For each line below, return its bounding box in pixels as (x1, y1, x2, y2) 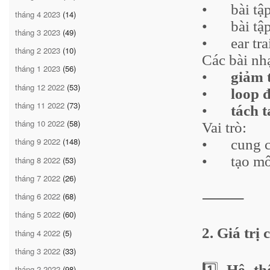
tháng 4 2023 (15, 8, 60, 20)
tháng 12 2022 (15, 81, 64, 93)
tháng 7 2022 (15, 172, 60, 184)
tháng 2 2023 (15, 45, 60, 57)
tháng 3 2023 (15, 26, 60, 38)
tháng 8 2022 (15, 154, 60, 166)
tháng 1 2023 (15, 63, 60, 75)
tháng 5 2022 (15, 209, 60, 221)
